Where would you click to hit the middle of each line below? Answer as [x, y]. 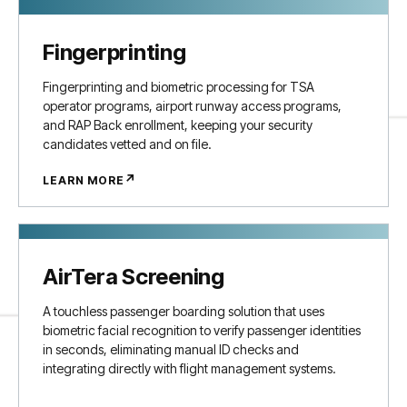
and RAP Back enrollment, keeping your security [178, 125]
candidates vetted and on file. [127, 144]
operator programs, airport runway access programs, [192, 106]
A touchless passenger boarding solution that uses [184, 311]
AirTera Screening [134, 277]
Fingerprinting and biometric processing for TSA [179, 87]
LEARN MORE [84, 180]
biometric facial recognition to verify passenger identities [202, 330]
